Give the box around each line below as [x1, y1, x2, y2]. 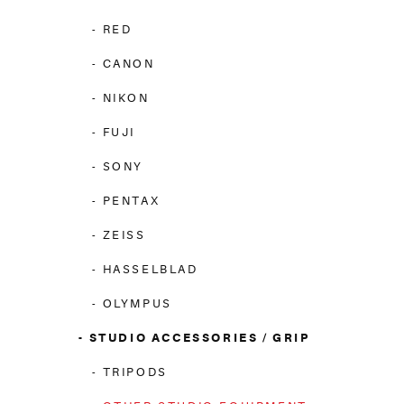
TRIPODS [102, 365, 168, 379]
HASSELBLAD [102, 262, 198, 276]
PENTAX [102, 194, 161, 207]
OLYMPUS [102, 297, 172, 310]
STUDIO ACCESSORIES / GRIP [88, 331, 310, 344]
